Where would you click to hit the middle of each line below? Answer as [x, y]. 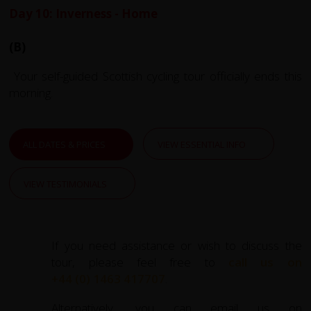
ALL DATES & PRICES [65, 144]
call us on [265, 262]
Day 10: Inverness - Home [84, 13]
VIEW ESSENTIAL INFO [202, 144]
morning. [33, 92]
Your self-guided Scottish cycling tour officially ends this [155, 76]
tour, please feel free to [140, 262]
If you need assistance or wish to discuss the [177, 245]
